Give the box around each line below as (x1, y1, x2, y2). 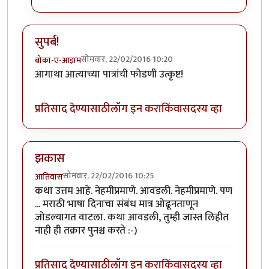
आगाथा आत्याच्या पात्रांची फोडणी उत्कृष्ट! (35, 66, 183, 83)
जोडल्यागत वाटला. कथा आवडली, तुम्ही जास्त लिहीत (35, 208, 229, 226)
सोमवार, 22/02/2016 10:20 (81, 52, 173, 66)
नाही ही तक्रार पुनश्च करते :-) (35, 222, 138, 239)
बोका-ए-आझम (35, 53, 81, 67)
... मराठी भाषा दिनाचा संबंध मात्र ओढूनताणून (35, 195, 198, 213)
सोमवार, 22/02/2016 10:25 (63, 168, 154, 183)
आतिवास (35, 169, 63, 184)
